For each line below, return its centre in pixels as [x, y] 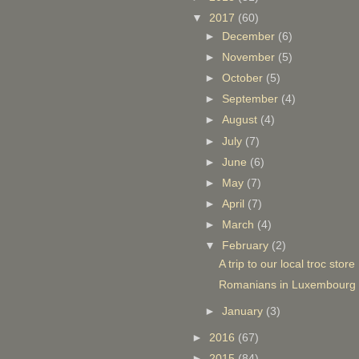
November [250, 57]
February [247, 246]
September [252, 99]
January [244, 311]
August [242, 120]
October [244, 79]
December [250, 36]
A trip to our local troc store [286, 264]
